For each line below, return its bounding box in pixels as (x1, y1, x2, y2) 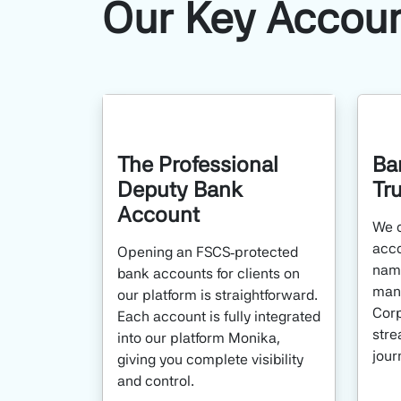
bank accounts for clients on (117, 265, 300, 282)
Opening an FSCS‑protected (117, 243, 298, 260)
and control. (117, 372, 198, 389)
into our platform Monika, (117, 329, 280, 346)
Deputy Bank (117, 176, 243, 202)
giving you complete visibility (117, 351, 303, 368)
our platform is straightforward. (117, 286, 318, 303)
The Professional (117, 151, 278, 177)
